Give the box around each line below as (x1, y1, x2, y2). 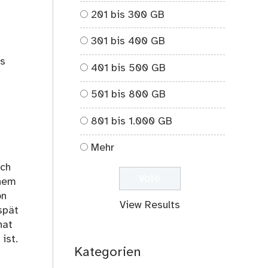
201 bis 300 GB (91, 9, 165, 20)
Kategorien (74, 245, 142, 260)
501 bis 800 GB (91, 89, 166, 100)
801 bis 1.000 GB (91, 115, 173, 127)
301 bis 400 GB (91, 36, 166, 47)
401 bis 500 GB (91, 62, 166, 74)
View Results (119, 200, 180, 211)
